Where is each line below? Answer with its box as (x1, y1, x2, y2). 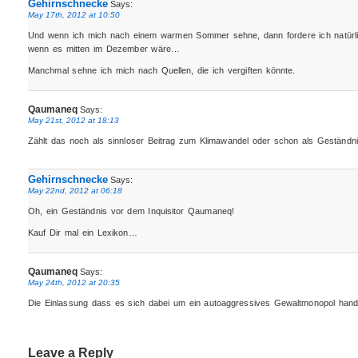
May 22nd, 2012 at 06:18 (27, 186, 122, 196)
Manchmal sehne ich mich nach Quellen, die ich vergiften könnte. (27, 66, 296, 76)
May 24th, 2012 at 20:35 (27, 277, 120, 287)
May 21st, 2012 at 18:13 (27, 115, 119, 125)
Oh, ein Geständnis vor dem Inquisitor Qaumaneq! (27, 206, 235, 217)
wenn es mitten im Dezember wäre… (27, 44, 180, 54)
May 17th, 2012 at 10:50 (27, 10, 120, 20)
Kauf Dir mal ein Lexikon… (27, 228, 137, 238)
